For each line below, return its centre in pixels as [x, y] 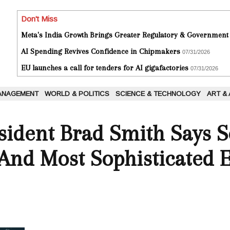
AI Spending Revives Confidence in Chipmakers [101, 52]
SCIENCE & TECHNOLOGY [158, 94]
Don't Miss [39, 19]
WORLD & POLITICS [77, 94]
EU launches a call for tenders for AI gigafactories [105, 68]
